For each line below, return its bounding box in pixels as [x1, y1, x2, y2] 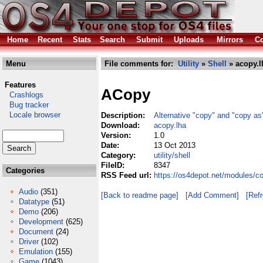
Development [19, 217, 63, 226]
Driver [19, 237, 39, 246]
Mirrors [217, 35, 243, 44]
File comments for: [102, 59, 178, 68]
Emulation [19, 247, 53, 256]
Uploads [174, 35, 204, 44]
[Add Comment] [186, 191, 239, 200]
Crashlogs [2, 90, 43, 99]
